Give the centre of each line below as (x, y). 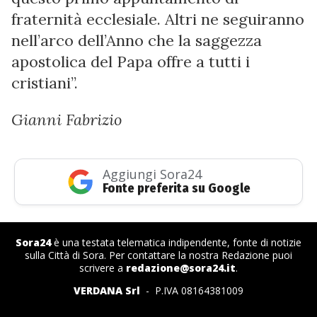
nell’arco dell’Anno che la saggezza (137, 40)
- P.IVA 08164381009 (192, 290)
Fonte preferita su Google (176, 188)
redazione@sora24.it (181, 268)
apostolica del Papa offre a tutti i (131, 62)
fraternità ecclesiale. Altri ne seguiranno (158, 19)
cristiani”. (45, 83)
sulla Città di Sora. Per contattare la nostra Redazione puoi (158, 255)
